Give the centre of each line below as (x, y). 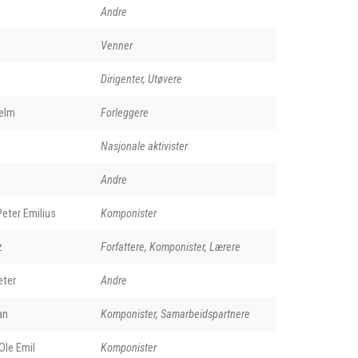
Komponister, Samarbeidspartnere (175, 314)
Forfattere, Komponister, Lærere (170, 247)
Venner (116, 45)
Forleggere (124, 112)
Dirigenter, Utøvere (141, 79)
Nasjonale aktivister (144, 146)
